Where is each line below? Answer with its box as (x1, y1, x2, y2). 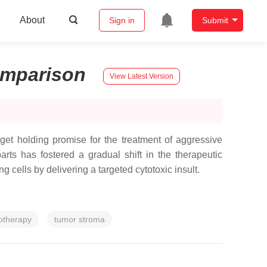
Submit (201, 15, 228, 26)
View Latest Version (110, 72, 173, 80)
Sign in (108, 15, 135, 26)
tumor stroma (54, 215, 105, 224)
